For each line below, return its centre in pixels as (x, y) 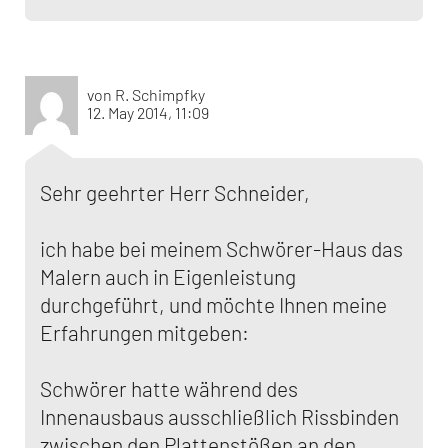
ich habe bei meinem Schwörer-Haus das (221, 248)
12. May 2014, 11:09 (148, 112)
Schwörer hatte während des (169, 388)
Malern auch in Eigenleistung (168, 276)
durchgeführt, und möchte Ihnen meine (213, 304)
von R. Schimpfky (146, 94)
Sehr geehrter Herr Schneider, (175, 192)
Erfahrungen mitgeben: (144, 332)
